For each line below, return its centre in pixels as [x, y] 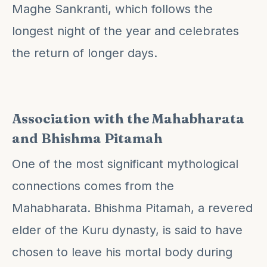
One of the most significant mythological [125, 164]
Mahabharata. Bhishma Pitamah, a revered [132, 208]
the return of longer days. [85, 53]
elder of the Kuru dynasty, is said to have [127, 230]
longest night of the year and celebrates [125, 31]
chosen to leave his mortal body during [122, 252]
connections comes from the [93, 186]
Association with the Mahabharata [128, 118]
